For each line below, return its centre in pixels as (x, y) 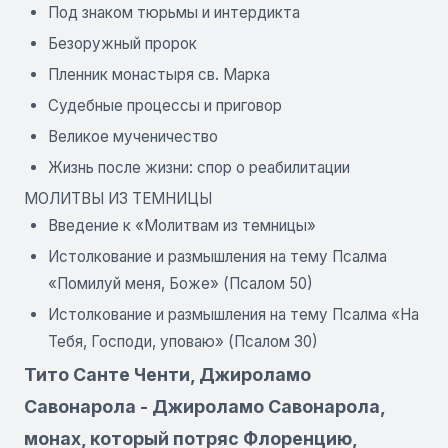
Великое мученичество (133, 136)
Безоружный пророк (122, 43)
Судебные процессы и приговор (165, 105)
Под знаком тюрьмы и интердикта (174, 12)
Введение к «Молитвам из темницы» (182, 225)
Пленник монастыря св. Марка (159, 74)
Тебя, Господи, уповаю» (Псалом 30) (183, 341)
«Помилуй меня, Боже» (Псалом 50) (180, 283)
